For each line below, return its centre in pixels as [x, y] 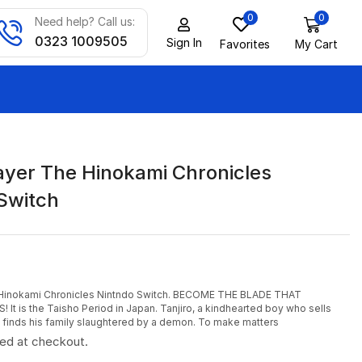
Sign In [184, 42]
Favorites [245, 44]
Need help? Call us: [85, 21]
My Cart [316, 44]
